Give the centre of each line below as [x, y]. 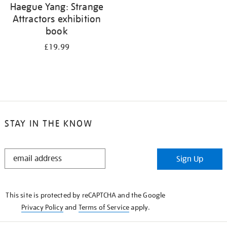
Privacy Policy [42, 207]
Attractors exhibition [57, 19]
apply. [140, 207]
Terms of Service [104, 207]
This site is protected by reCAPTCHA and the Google [86, 195]
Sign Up [190, 159]
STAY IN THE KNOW [48, 123]
